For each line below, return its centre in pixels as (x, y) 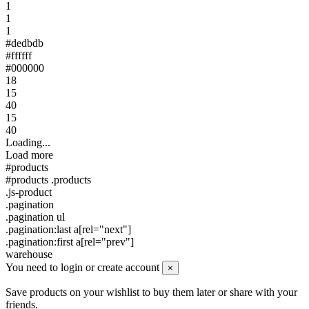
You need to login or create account (82, 268)
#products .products (48, 180)
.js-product (29, 192)
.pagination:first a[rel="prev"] (70, 242)
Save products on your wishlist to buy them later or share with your (151, 292)
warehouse (29, 255)
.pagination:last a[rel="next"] (68, 230)
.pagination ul (35, 217)
